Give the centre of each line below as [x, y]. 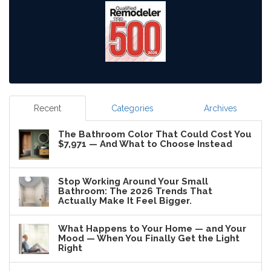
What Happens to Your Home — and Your [152, 228]
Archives [220, 108]
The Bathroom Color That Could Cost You [155, 134]
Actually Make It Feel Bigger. [125, 201]
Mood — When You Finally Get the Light [149, 238]
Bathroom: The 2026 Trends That [135, 191]
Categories [132, 108]
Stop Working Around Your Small [133, 181]
